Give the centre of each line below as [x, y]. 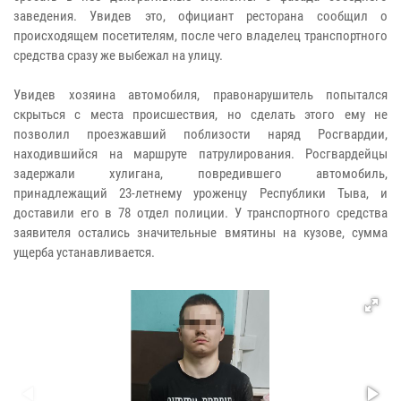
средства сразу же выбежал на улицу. [118, 55]
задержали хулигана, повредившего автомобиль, [200, 173]
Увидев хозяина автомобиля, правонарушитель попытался [200, 94]
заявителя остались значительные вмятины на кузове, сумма [200, 232]
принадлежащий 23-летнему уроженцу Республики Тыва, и [200, 193]
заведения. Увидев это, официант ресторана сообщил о [200, 16]
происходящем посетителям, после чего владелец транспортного [200, 35]
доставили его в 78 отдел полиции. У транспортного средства [200, 213]
